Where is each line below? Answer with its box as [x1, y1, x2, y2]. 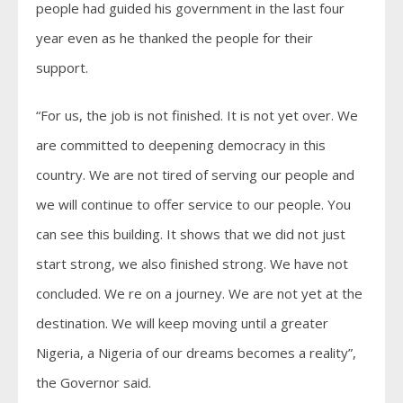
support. [36, 58, 88, 76]
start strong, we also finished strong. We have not [36, 255, 348, 273]
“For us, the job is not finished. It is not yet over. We [36, 106, 358, 124]
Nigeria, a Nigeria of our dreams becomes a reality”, [36, 344, 356, 362]
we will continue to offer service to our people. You [36, 195, 351, 213]
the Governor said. [36, 373, 151, 391]
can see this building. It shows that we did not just [36, 225, 345, 243]
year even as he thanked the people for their [36, 29, 313, 47]
